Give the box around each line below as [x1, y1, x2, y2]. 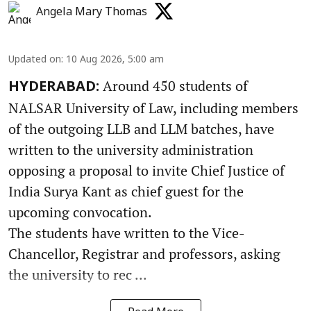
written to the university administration [8, 140, 253, 159]
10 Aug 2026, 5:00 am [66, 53, 164, 66]
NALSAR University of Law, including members [8, 98, 299, 117]
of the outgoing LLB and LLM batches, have [8, 119, 274, 138]
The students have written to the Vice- [8, 223, 245, 242]
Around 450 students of [99, 76, 248, 95]
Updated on [8, 53, 61, 66]
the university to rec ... [8, 264, 147, 284]
